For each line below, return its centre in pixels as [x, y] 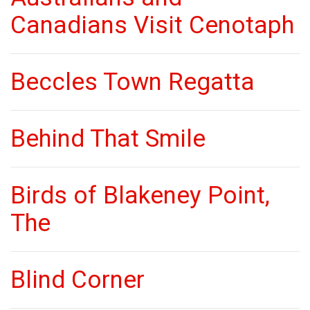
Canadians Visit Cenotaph [152, 25]
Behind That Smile [108, 139]
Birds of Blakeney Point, [140, 195]
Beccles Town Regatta [133, 82]
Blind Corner [77, 280]
